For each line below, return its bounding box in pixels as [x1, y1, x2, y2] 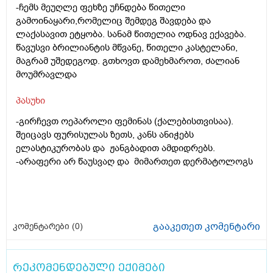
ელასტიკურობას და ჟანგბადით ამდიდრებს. [16, 142, 215, 155]
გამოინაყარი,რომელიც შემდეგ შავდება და [16, 15, 211, 27]
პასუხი [16, 94, 45, 107]
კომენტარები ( [13, 221, 75, 233]
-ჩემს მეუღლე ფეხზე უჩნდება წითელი [16, 1, 185, 14]
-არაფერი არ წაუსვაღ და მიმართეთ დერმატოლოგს [16, 155, 253, 168]
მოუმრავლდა [16, 68, 77, 81]
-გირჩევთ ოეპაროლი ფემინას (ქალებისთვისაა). [16, 115, 233, 128]
